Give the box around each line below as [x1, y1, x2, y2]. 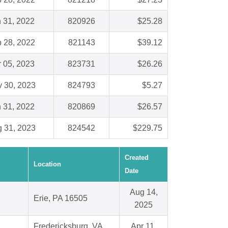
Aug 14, [129, 188, 158, 197]
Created [125, 154, 149, 162]
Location [34, 160, 61, 168]
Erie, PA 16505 [34, 194, 88, 203]
